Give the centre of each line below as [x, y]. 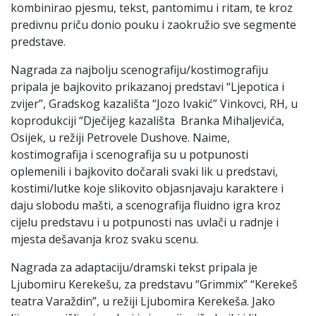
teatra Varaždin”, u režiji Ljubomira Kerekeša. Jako [143, 301]
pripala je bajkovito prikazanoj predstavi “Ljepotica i [147, 86]
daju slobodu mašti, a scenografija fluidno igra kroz [146, 205]
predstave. [38, 41]
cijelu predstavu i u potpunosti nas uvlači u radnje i [145, 222]
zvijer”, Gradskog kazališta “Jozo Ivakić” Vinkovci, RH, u [154, 103]
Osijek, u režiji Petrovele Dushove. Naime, [120, 137]
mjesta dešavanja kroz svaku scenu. [104, 239]
